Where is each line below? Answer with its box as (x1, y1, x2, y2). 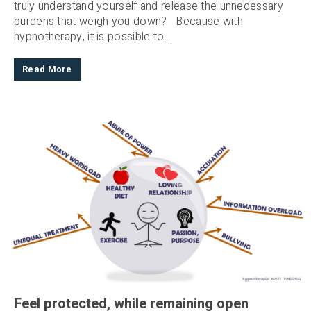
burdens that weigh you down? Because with (14, 13, 243, 31)
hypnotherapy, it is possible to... (14, 28, 171, 46)
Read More (22, 63, 72, 76)
